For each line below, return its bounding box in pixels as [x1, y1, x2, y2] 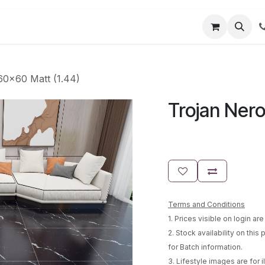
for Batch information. [168, 243, 243, 251]
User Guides [98, 21, 154, 33]
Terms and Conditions [168, 200, 245, 209]
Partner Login [27, 21, 89, 33]
